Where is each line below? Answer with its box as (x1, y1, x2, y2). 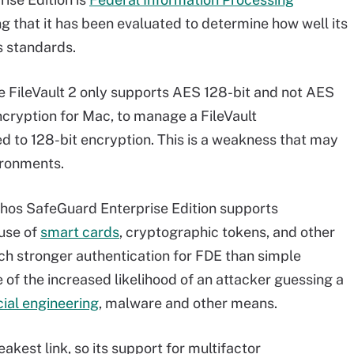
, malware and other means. (99, 295, 277, 311)
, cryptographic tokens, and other (119, 224, 335, 240)
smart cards (40, 224, 119, 240)
